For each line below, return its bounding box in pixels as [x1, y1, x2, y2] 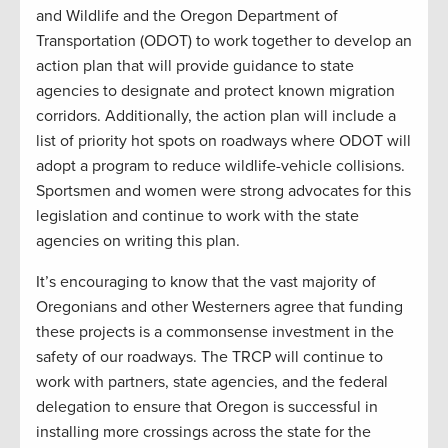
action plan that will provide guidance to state [36, 56, 354, 77]
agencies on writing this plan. [36, 231, 240, 252]
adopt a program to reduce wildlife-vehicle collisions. [36, 156, 405, 177]
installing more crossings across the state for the [36, 422, 371, 443]
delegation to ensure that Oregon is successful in [36, 397, 378, 418]
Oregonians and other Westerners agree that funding [36, 297, 403, 318]
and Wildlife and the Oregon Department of [36, 6, 338, 27]
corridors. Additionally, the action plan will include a [36, 106, 396, 127]
